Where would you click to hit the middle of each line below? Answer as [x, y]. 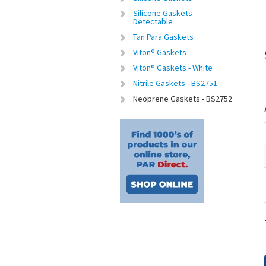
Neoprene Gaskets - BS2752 [183, 99]
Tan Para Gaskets [163, 37]
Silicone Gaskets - [165, 13]
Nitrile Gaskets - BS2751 [175, 83]
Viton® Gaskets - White [173, 68]
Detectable [153, 21]
